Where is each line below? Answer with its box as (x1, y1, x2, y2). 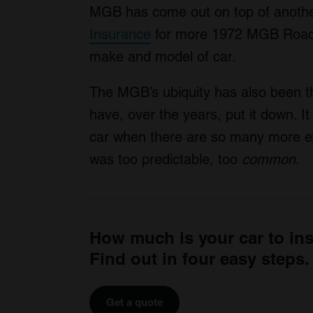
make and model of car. (89, 48, 236, 65)
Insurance (89, 25, 151, 43)
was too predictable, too (89, 150, 242, 168)
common (242, 150, 296, 168)
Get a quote (106, 296, 163, 308)
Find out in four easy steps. (89, 248, 310, 268)
